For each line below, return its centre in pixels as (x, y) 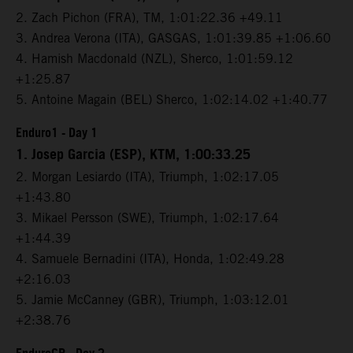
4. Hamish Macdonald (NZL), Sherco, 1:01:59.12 (154, 59)
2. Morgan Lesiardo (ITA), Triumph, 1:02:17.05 (147, 177)
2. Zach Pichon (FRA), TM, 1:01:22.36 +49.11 (149, 18)
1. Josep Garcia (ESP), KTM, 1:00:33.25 (133, 156)
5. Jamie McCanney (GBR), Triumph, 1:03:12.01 (152, 300)
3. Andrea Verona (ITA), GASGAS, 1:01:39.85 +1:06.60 (173, 39)
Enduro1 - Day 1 (57, 134)
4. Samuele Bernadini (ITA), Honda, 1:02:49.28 (150, 259)
